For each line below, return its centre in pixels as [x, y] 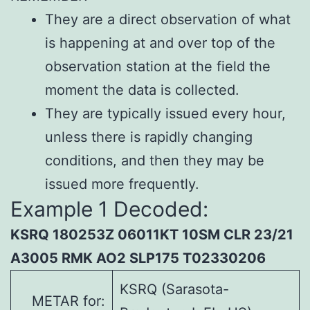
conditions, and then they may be [155, 161]
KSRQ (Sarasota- [174, 290]
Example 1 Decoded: [109, 209]
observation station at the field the [158, 67]
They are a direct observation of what [168, 20]
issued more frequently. [122, 184]
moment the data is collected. [142, 90]
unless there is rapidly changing [149, 137]
